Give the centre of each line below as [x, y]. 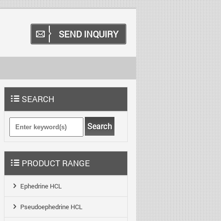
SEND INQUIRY [89, 34]
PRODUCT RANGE [56, 163]
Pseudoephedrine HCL [51, 207]
